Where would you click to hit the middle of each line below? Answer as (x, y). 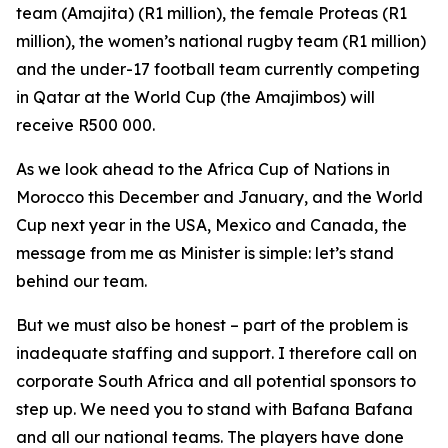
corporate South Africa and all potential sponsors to (216, 381)
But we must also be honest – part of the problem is (212, 325)
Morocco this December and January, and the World (219, 197)
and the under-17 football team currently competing (218, 69)
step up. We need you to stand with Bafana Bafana (214, 409)
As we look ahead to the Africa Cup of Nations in (203, 169)
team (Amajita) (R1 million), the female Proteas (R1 (211, 13)
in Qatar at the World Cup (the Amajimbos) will (195, 97)
